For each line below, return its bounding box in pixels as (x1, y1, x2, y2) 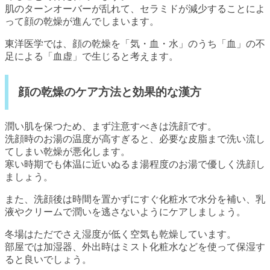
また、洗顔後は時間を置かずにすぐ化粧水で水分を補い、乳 (5, 194, 265, 205)
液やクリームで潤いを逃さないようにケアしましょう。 (5, 207, 246, 218)
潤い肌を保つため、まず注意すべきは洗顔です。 (5, 121, 217, 132)
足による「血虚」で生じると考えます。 (5, 51, 178, 61)
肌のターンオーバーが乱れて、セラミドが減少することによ (5, 3, 265, 14)
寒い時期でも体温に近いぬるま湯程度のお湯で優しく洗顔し (5, 159, 265, 170)
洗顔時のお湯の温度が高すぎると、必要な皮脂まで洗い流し (5, 134, 265, 145)
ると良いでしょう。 (5, 254, 92, 265)
